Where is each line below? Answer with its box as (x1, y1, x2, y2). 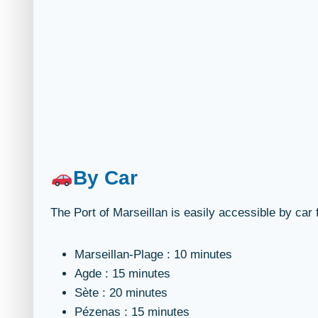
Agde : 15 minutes (75, 267, 170, 280)
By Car (72, 167, 138, 189)
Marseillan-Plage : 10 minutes (75, 248, 232, 261)
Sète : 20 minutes (75, 286, 168, 300)
